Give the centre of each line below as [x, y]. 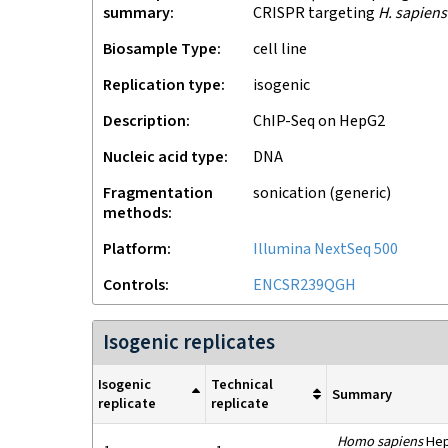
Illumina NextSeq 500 [325, 249]
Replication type [162, 85]
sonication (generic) [322, 193]
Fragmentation [158, 193]
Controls [134, 285]
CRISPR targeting [315, 13]
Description [144, 121]
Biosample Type [160, 49]
